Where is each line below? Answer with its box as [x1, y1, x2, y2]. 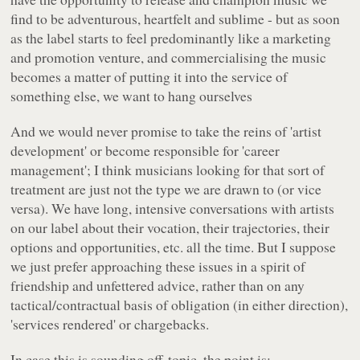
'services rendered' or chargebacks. [10, 314, 210, 334]
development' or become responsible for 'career [10, 141, 280, 161]
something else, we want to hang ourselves [10, 86, 253, 106]
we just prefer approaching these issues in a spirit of [10, 256, 306, 276]
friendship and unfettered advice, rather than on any [10, 276, 305, 296]
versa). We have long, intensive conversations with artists [10, 198, 335, 219]
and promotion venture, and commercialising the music [10, 47, 327, 67]
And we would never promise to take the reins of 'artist [10, 121, 322, 141]
